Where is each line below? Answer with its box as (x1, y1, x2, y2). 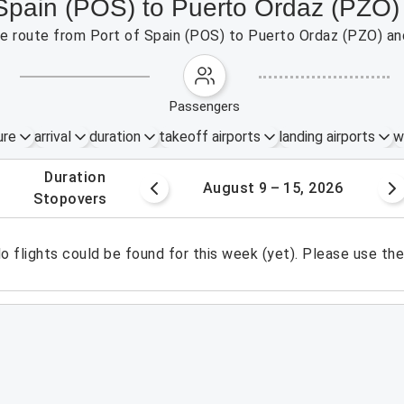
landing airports (278, 128, 375, 145)
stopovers (42, 190, 107, 207)
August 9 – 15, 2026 (202, 179, 344, 197)
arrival (33, 128, 71, 145)
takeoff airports (158, 128, 261, 145)
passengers (178, 98, 241, 115)
